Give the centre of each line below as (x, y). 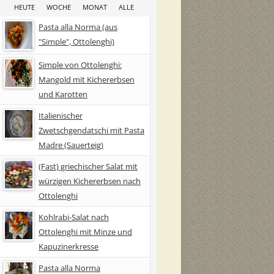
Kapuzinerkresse (68, 246)
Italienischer (61, 115)
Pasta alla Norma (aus (78, 27)
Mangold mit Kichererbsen (87, 79)
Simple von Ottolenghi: (80, 65)
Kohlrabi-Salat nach (74, 217)
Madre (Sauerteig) (71, 145)
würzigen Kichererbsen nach (90, 181)
